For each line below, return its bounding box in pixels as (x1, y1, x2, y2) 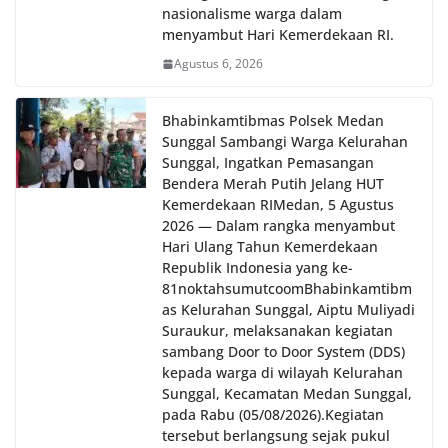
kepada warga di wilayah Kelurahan (162, 363, 403, 383)
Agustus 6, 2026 (174, 55, 263, 73)
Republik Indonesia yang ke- (162, 258, 353, 278)
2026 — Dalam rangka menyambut (162, 216, 395, 236)
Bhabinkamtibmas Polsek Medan (162, 111, 384, 131)
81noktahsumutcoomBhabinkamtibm (162, 279, 412, 299)
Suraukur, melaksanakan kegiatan (162, 321, 393, 341)
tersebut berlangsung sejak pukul (162, 426, 390, 446)
